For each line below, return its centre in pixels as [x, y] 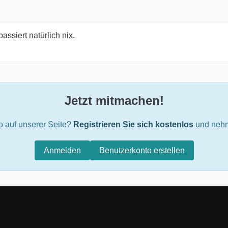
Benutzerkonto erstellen [142, 151]
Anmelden [62, 151]
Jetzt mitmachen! [114, 101]
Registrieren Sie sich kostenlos [133, 125]
